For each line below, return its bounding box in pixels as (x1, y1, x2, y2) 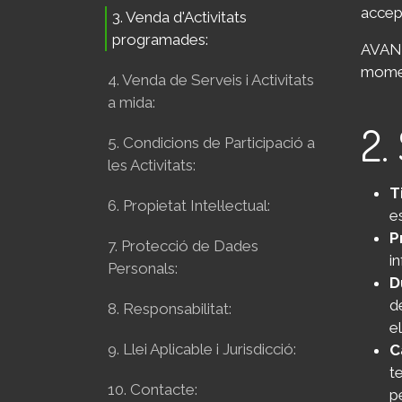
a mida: (108, 93, 155, 111)
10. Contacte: (108, 380, 197, 398)
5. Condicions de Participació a (108, 134, 315, 152)
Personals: (108, 259, 178, 277)
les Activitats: (108, 156, 196, 174)
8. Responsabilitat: (108, 300, 232, 318)
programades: (112, 31, 208, 48)
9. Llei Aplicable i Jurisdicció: (108, 340, 296, 358)
